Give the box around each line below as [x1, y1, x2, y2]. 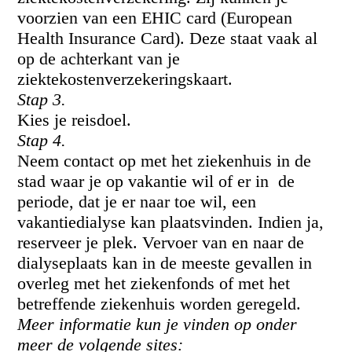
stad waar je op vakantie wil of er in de [17, 171, 295, 191]
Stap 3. [17, 90, 67, 109]
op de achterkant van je [17, 49, 181, 68]
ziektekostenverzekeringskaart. [17, 69, 233, 89]
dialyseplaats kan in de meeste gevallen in [17, 253, 313, 273]
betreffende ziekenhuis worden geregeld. [17, 294, 302, 313]
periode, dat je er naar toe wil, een [17, 192, 257, 211]
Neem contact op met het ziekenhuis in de [17, 151, 312, 170]
